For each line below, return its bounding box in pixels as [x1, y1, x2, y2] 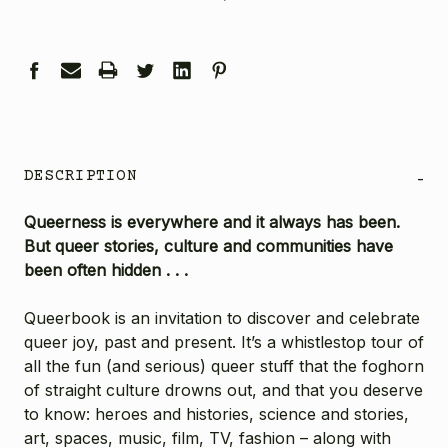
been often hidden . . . [24, 259, 188, 280]
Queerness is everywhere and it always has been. [24, 211, 400, 232]
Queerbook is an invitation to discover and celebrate [24, 307, 420, 328]
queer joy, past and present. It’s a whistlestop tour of [24, 331, 424, 352]
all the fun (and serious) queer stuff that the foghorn [24, 355, 424, 376]
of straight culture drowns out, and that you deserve [24, 379, 423, 400]
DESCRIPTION [24, 166, 137, 185]
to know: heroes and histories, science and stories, [24, 403, 409, 424]
